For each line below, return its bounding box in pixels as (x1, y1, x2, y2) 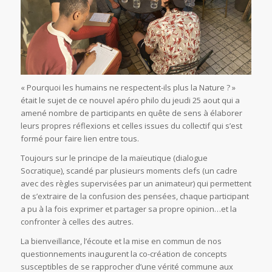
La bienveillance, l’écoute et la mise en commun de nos (20, 235, 222, 246)
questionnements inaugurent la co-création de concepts (20, 248, 227, 259)
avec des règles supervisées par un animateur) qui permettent (20, 177, 251, 189)
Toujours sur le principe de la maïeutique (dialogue (20, 152, 208, 163)
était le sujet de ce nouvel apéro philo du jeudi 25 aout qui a (20, 94, 240, 106)
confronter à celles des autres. (20, 216, 134, 227)
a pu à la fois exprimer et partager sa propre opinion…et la (20, 203, 237, 214)
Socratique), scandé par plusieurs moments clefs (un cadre (20, 165, 237, 176)
